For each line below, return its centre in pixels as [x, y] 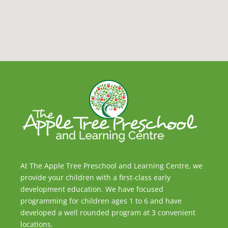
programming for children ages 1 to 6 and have [101, 201]
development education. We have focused [92, 189]
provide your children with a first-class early [96, 178]
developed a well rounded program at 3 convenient [108, 213]
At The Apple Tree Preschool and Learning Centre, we [112, 166]
